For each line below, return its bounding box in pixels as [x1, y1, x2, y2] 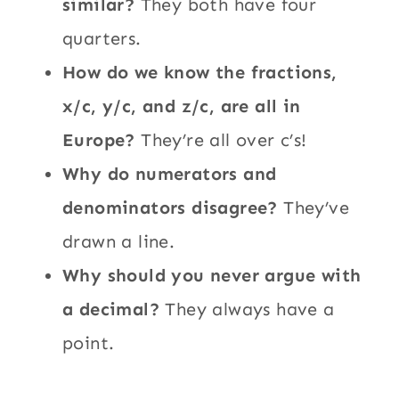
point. [62, 332, 115, 354]
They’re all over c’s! [134, 129, 307, 151]
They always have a [159, 298, 335, 321]
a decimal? [62, 298, 160, 321]
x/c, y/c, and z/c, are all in [62, 95, 301, 118]
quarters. [62, 28, 142, 50]
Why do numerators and [62, 163, 277, 185]
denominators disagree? [62, 197, 284, 219]
